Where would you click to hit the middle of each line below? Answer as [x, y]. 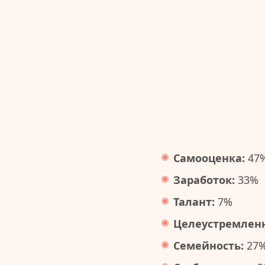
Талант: [194, 202]
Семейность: [209, 246]
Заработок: [204, 180]
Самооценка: [209, 158]
